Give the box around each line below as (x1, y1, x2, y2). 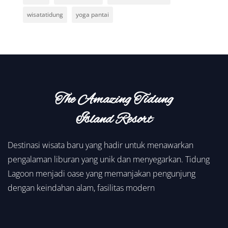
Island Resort (76, 109, 152, 129)
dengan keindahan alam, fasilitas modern (8, 182, 155, 193)
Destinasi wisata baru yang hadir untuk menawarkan (8, 139, 193, 151)
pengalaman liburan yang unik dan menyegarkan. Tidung (8, 153, 210, 165)
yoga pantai (75, 10, 109, 19)
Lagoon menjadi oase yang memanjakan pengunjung (8, 167, 195, 179)
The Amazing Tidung (55, 90, 173, 109)
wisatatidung (26, 10, 63, 19)
